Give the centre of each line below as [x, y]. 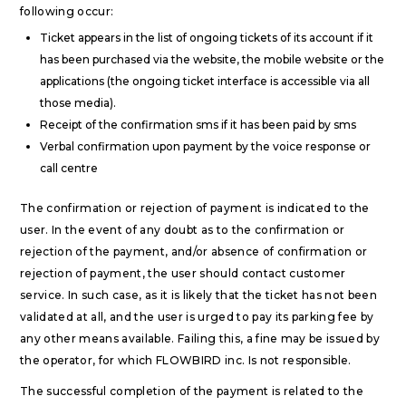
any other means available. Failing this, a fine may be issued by [200, 338]
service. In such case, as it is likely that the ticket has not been [199, 295]
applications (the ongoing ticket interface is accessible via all [205, 81]
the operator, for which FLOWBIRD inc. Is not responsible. [186, 360]
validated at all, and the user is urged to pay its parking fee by [197, 317]
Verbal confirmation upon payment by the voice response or [205, 146]
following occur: [67, 11]
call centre [69, 168]
